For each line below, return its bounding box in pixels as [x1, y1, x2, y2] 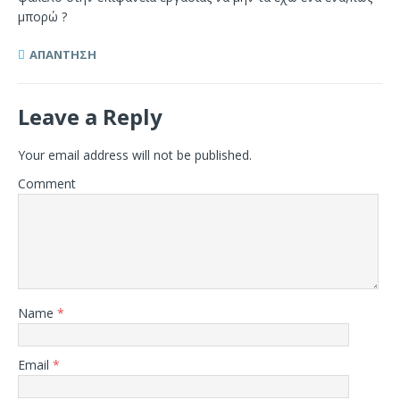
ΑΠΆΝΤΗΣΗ [29, 46, 96, 62]
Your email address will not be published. [18, 146, 252, 163]
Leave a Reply [18, 101, 162, 131]
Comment [18, 174, 76, 192]
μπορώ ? [18, 7, 67, 25]
